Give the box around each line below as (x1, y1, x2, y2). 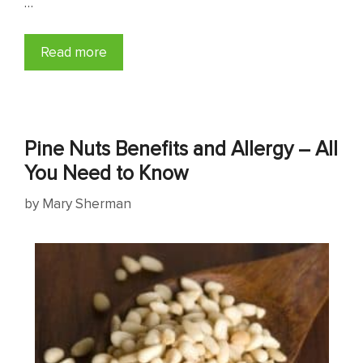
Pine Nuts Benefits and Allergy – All (24, 133, 338, 162)
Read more (41, 41, 107, 62)
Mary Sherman (42, 194, 131, 214)
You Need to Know (24, 157, 188, 186)
